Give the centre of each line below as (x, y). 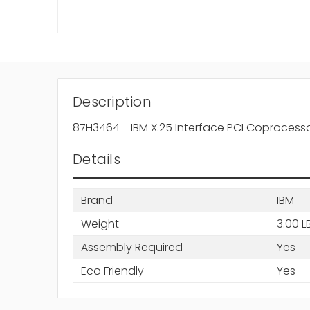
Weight (100, 224)
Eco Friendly (112, 271)
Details (97, 159)
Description (112, 102)
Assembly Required (131, 247)
